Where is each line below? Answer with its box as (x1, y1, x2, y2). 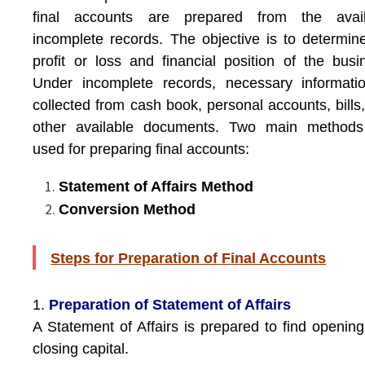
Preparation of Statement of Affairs (49, 297, 292, 313)
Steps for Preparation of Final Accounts (51, 250, 327, 266)
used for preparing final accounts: (33, 141, 250, 157)
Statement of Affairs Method (59, 178, 254, 195)
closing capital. (33, 341, 130, 357)
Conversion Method (59, 201, 196, 218)
